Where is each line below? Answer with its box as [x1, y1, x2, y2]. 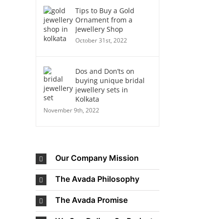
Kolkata [75, 94, 99, 104]
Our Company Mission [55, 153, 139, 163]
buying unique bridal [75, 76, 145, 85]
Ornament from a [75, 15, 132, 24]
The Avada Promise [55, 195, 128, 205]
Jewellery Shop [75, 24, 123, 34]
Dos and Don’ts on [75, 66, 134, 76]
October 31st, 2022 [75, 36, 127, 44]
